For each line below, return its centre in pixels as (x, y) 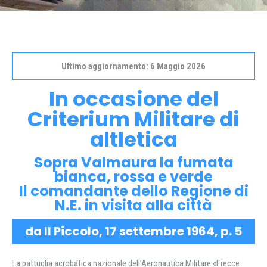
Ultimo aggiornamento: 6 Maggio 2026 (133, 66)
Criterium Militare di (133, 119)
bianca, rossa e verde (133, 177)
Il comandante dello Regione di (133, 191)
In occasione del (133, 99)
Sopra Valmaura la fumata (133, 162)
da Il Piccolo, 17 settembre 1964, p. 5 (133, 231)
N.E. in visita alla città (133, 205)
